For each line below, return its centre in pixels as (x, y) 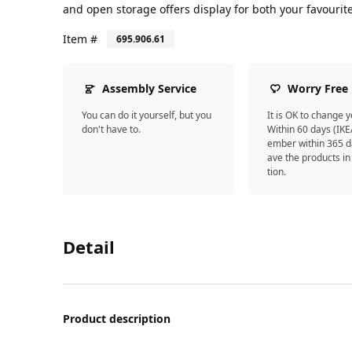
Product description (117, 318)
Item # (80, 38)
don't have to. (111, 129)
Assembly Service (149, 88)
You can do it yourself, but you (147, 115)
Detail (89, 246)
